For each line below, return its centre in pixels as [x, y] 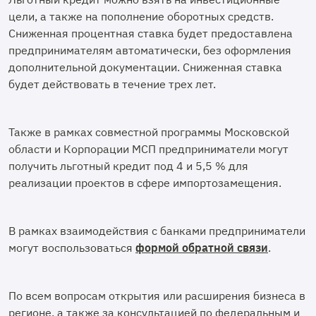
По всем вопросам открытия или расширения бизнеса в [157, 296]
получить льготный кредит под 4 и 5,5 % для [128, 166]
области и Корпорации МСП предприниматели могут [148, 149]
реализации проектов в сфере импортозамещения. [146, 183]
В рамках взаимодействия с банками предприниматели [157, 231]
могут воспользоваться [72, 248]
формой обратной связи [202, 248]
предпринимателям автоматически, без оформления [150, 50]
